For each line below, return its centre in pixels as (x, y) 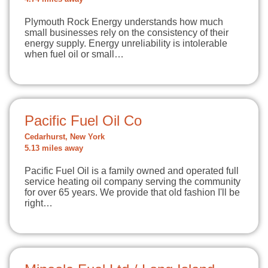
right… (39, 203)
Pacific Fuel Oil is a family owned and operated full (132, 171)
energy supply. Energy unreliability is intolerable (126, 43)
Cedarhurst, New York (65, 137)
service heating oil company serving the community (133, 182)
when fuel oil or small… (74, 54)
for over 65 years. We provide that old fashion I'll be (132, 192)
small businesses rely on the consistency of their (127, 33)
